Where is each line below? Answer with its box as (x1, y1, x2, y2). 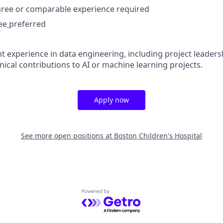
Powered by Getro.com (81, 189, 168, 200)
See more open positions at (21, 131, 114, 140)
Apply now (94, 95, 129, 105)
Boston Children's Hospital (114, 131, 202, 140)
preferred (9, 18, 46, 29)
